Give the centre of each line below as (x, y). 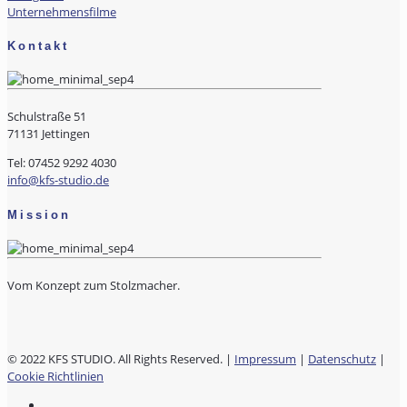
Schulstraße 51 (47, 117)
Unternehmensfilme (62, 11)
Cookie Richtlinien (55, 376)
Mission (39, 214)
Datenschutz (342, 358)
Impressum (265, 358)
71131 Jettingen (49, 134)
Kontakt (38, 45)
